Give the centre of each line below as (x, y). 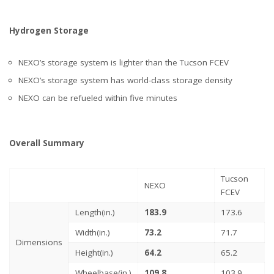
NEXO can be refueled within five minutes (98, 98)
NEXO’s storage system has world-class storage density (125, 80)
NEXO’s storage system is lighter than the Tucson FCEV (124, 63)
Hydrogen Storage (49, 31)
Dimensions (39, 243)
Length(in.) (95, 213)
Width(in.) (93, 233)
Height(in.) (94, 253)
